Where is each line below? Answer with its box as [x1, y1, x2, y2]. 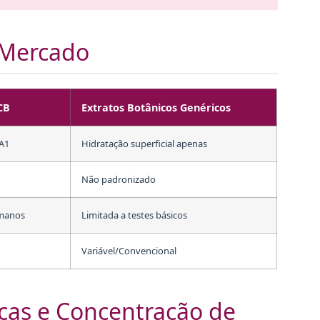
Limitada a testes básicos [81, 208, 187, 221]
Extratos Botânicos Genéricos [81, 100, 231, 114]
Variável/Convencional [81, 244, 176, 257]
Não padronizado [81, 172, 156, 186]
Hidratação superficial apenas [81, 136, 207, 150]
